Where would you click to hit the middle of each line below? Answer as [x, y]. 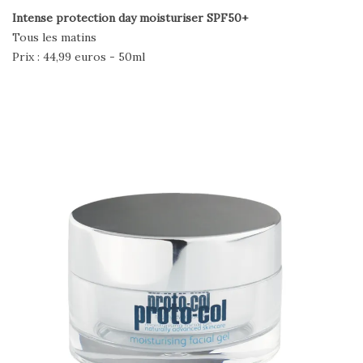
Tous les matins [54, 37]
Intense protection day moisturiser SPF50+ [130, 17]
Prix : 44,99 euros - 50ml [79, 56]
